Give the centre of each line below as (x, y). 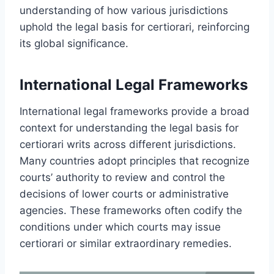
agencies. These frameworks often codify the (131, 210)
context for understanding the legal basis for (129, 128)
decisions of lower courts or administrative (124, 194)
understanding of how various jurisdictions (124, 10)
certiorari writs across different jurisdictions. (128, 144)
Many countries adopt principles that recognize (135, 161)
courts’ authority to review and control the (122, 177)
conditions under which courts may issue (120, 227)
